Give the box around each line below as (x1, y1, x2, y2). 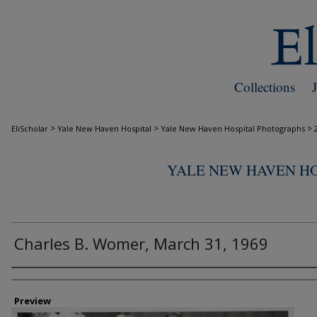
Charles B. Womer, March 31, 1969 (14, 233, 268, 254)
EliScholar (11, 123, 48, 134)
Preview (14, 294, 51, 307)
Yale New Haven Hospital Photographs (161, 123, 305, 134)
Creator (11, 274, 56, 294)
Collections (234, 78, 295, 96)
